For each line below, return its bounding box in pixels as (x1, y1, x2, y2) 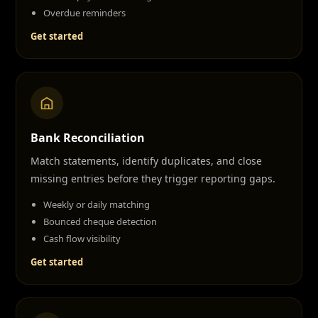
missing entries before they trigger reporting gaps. (31, 172, 275, 185)
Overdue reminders (43, 6, 126, 19)
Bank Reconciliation (31, 130, 145, 146)
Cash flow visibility (43, 232, 121, 245)
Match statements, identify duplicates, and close (31, 154, 262, 168)
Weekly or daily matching (43, 198, 150, 211)
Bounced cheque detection (43, 215, 157, 228)
